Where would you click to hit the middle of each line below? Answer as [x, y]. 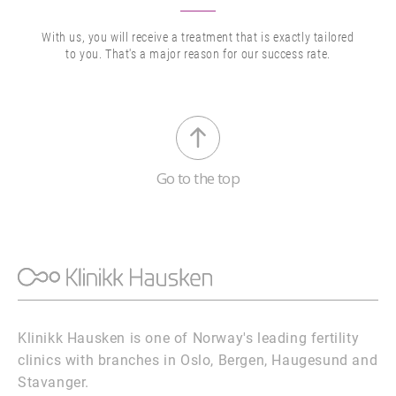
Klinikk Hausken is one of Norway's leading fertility [189, 338]
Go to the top [198, 179]
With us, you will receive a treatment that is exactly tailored [198, 38]
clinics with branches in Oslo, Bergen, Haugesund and [198, 360]
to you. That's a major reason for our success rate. [198, 54]
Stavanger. [53, 382]
